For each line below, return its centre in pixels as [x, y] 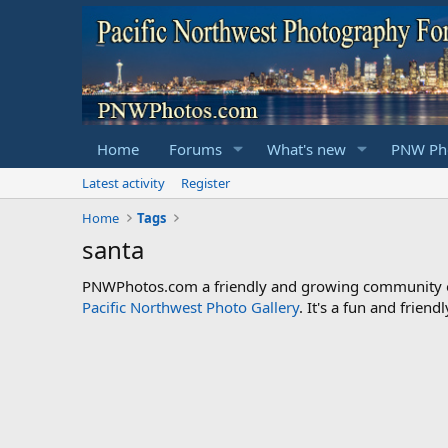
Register [205, 182]
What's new [306, 148]
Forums [195, 148]
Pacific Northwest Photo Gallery [190, 306]
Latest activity [123, 182]
